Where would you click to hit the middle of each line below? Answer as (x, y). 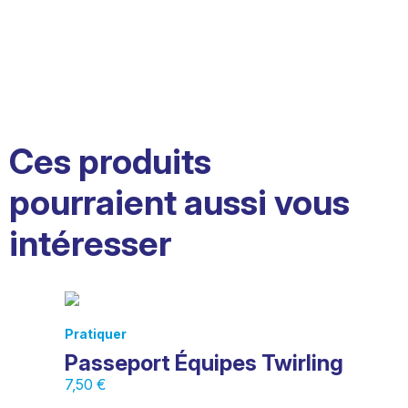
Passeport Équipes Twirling (204, 363)
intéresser (90, 244)
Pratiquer (96, 334)
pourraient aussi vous (179, 203)
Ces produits (110, 162)
